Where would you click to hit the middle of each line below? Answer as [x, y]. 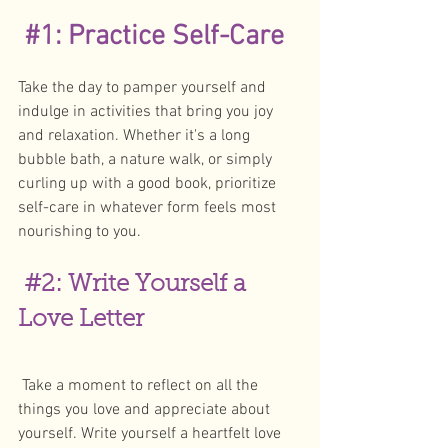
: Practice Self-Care [169, 37]
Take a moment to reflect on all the [140, 386]
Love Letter [81, 320]
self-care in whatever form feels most [149, 208]
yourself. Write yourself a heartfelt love [151, 434]
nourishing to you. [81, 232]
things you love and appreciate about [146, 410]
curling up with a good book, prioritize [149, 184]
